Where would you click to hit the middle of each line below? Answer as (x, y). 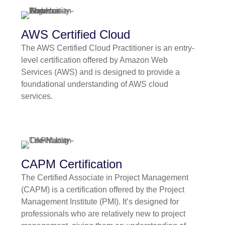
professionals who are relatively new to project (103, 214)
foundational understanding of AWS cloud (95, 84)
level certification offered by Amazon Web (94, 60)
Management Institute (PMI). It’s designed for (100, 202)
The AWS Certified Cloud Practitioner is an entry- (108, 48)
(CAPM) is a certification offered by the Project (103, 190)
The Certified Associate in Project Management (105, 178)
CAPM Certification (72, 164)
